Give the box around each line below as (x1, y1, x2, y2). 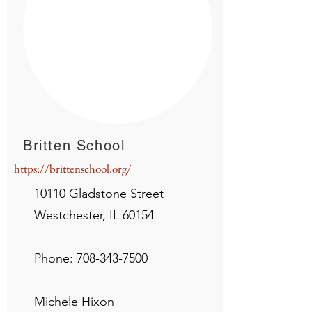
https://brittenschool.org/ (14, 161, 132, 176)
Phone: (34, 251, 77, 266)
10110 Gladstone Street (34, 186, 164, 201)
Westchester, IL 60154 (34, 208, 154, 223)
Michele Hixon (34, 294, 114, 309)
